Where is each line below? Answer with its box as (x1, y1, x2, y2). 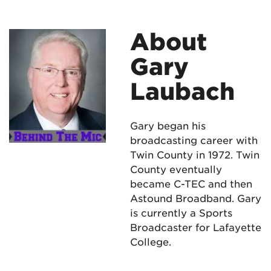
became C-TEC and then (130, 177, 252, 189)
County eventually (130, 163, 222, 175)
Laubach (130, 77, 235, 104)
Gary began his (130, 119, 206, 131)
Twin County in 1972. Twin (130, 148, 260, 160)
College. (130, 235, 171, 247)
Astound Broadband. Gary (130, 192, 261, 204)
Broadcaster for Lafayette (130, 221, 261, 233)
